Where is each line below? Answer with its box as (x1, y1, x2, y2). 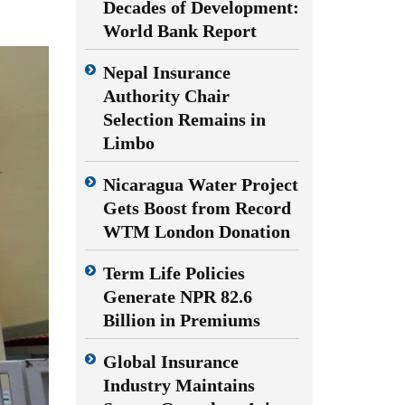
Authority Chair (102, 86, 230, 106)
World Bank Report (102, 21, 257, 41)
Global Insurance (102, 352, 239, 372)
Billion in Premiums (102, 310, 260, 330)
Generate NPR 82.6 (102, 287, 252, 306)
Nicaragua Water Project (102, 174, 298, 194)
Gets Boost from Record (102, 198, 291, 218)
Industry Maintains (102, 375, 255, 395)
